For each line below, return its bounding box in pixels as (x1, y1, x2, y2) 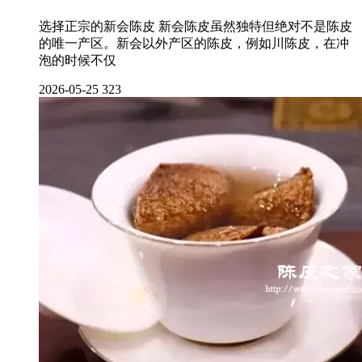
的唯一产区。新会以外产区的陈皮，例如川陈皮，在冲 (39, 36, 349, 50)
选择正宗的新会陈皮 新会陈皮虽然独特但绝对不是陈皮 (39, 19, 352, 33)
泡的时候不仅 (39, 53, 116, 67)
